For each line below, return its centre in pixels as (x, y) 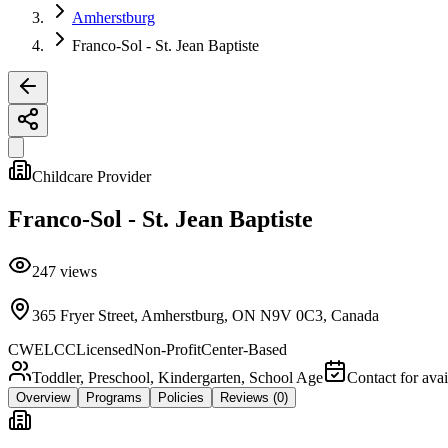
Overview (43, 397)
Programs (114, 397)
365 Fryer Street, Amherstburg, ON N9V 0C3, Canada (205, 315)
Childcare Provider (91, 176)
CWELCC (42, 349)
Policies (181, 397)
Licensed (104, 349)
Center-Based (244, 349)
